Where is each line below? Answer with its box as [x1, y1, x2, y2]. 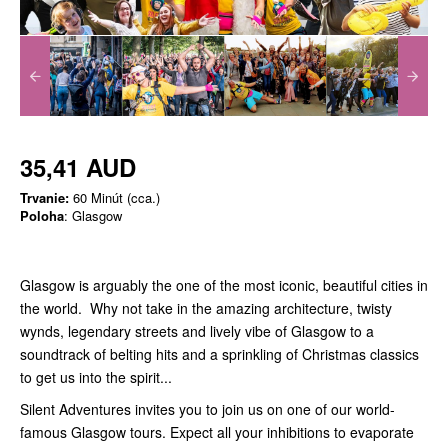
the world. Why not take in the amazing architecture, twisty [20, 298, 392, 319]
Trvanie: [20, 188, 69, 208]
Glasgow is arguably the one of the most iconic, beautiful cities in [20, 275, 428, 296]
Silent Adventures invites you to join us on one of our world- [20, 399, 395, 420]
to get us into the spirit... [20, 367, 172, 388]
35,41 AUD [20, 150, 136, 185]
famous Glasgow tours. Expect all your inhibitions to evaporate [20, 422, 414, 443]
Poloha [20, 206, 64, 226]
